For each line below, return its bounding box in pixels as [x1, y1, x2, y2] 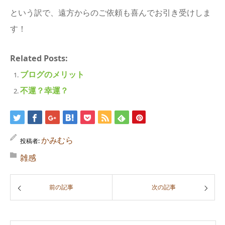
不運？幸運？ [20, 85, 68, 96]
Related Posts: [10, 53, 68, 64]
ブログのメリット [20, 69, 84, 80]
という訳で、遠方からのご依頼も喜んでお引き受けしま [10, 7, 211, 18]
